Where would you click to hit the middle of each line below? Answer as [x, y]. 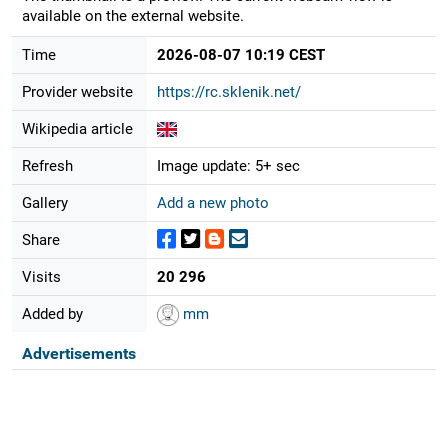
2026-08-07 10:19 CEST [240, 54]
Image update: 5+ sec [228, 165]
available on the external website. [132, 15]
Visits [41, 276]
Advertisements [78, 353]
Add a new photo [212, 202]
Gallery [44, 202]
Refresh [47, 165]
